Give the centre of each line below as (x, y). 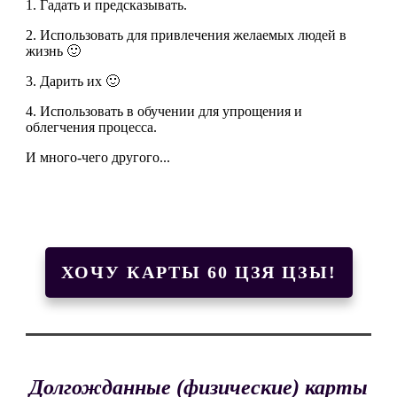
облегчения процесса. (91, 128)
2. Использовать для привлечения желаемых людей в (186, 35)
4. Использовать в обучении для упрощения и (164, 112)
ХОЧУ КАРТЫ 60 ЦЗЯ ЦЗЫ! (198, 272)
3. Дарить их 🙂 (74, 82)
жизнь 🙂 (53, 51)
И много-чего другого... (98, 158)
